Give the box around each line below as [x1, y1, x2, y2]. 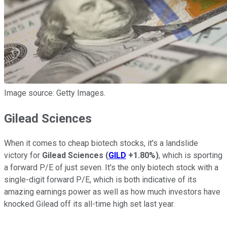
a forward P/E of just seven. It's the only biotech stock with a [4, 163, 218, 173]
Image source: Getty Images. [4, 88, 105, 98]
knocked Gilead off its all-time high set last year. [4, 199, 175, 209]
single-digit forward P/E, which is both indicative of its [4, 175, 197, 185]
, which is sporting [159, 150, 222, 161]
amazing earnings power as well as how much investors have [4, 187, 220, 197]
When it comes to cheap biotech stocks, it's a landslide [4, 138, 198, 148]
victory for [4, 150, 42, 161]
